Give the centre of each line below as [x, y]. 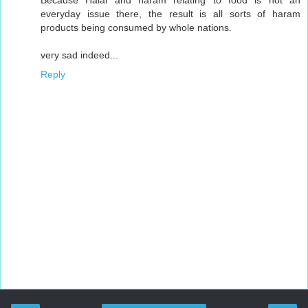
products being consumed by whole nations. [136, 27]
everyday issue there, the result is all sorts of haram [170, 13]
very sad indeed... [79, 55]
